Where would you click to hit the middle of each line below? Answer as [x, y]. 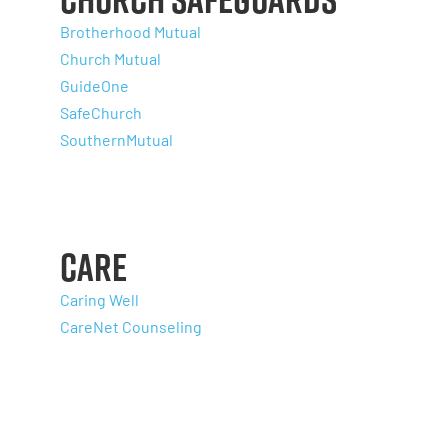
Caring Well [99, 299]
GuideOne [94, 85]
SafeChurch [101, 112]
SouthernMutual [116, 139]
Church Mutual [110, 58]
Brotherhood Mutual [130, 31]
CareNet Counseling [131, 326]
